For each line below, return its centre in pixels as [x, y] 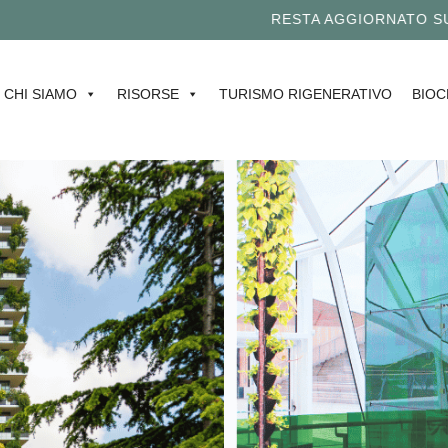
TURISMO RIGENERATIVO [305, 93]
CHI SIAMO [40, 93]
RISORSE [148, 93]
